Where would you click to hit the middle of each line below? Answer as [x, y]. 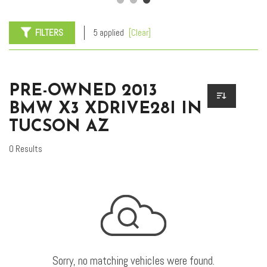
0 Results [26, 149]
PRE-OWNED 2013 [83, 91]
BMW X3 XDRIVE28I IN [105, 109]
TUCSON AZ [59, 127]
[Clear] [140, 33]
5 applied [110, 33]
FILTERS [49, 33]
